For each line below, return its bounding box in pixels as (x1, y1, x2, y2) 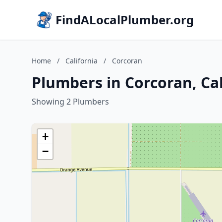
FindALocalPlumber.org (55, 11, 194, 28)
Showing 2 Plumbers (32, 96, 109, 107)
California (65, 56, 98, 65)
